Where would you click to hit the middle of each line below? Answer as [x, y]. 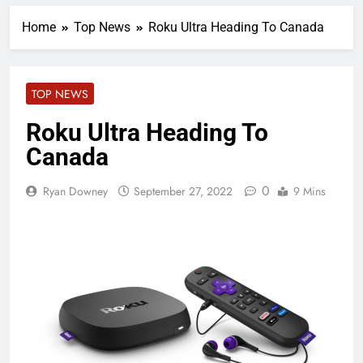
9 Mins [310, 191]
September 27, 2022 [183, 191]
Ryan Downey [75, 191]
